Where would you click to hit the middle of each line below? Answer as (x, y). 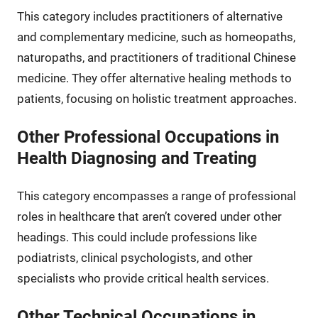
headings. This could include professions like (137, 237)
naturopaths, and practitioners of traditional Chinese (156, 57)
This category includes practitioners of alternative (149, 16)
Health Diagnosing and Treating (137, 158)
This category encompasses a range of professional (156, 196)
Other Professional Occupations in (148, 137)
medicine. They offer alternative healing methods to (154, 78)
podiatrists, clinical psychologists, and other (135, 257)
